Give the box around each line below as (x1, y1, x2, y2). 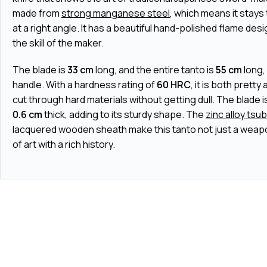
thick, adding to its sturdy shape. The (42, 107, 206, 121)
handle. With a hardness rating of (13, 77, 157, 91)
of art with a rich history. (13, 137, 115, 151)
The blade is (13, 63, 67, 76)
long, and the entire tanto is (94, 63, 216, 76)
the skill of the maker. (13, 36, 104, 49)
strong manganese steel (61, 6, 170, 20)
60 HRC (157, 77, 191, 91)
